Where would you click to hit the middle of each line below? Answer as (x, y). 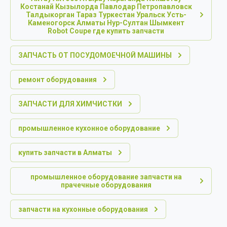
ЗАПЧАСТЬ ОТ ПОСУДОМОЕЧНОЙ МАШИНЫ (95, 55)
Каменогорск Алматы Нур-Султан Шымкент (106, 23)
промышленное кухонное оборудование (89, 128)
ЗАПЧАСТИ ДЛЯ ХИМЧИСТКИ (70, 104)
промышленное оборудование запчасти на (106, 177)
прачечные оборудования (106, 185)
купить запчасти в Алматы (65, 153)
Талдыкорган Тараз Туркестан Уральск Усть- (106, 15)
